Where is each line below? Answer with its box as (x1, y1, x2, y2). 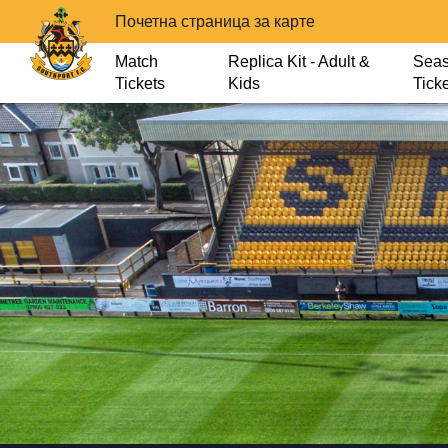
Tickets (115, 75, 165, 92)
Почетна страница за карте (115, 12, 315, 30)
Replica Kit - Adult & (228, 53, 371, 70)
